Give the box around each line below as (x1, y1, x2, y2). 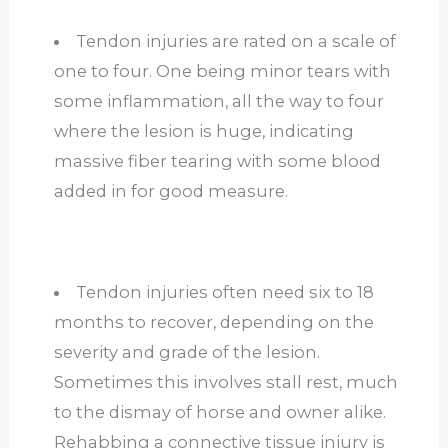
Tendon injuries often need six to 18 (76, 282, 375, 303)
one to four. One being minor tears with (53, 61, 391, 82)
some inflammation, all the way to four (53, 91, 384, 112)
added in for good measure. (53, 181, 296, 202)
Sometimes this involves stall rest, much (53, 372, 398, 393)
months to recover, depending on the (53, 312, 374, 333)
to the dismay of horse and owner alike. (53, 402, 390, 423)
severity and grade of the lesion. (53, 342, 324, 363)
